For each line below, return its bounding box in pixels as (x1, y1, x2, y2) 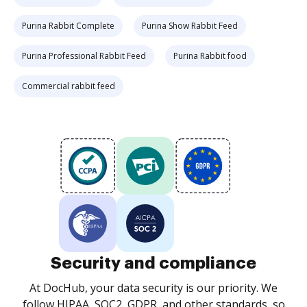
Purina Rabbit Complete (22, 20, 114, 32)
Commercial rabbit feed (22, 80, 115, 92)
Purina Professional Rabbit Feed (22, 50, 146, 62)
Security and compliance (51, 255, 256, 271)
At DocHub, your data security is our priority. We (29, 280, 278, 295)
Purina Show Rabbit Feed (142, 20, 238, 32)
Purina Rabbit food (173, 50, 247, 62)
